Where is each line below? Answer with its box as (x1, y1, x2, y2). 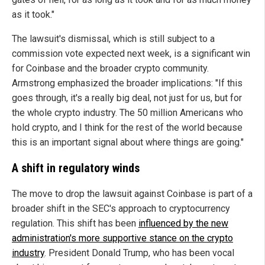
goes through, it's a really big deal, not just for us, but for (12, 92, 242, 104)
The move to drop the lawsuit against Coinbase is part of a (12, 188, 253, 200)
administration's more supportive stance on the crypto (12, 232, 233, 244)
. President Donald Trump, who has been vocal (44, 247, 234, 259)
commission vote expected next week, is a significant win (12, 48, 250, 60)
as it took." (12, 9, 54, 21)
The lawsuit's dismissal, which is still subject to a (12, 33, 215, 45)
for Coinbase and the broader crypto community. (12, 63, 209, 75)
